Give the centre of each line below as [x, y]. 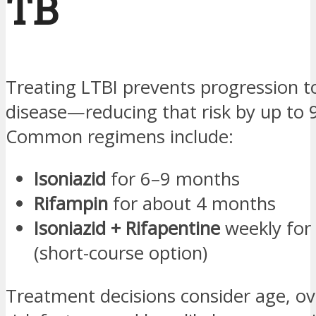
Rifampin [71, 204]
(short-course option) [121, 253]
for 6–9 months [173, 179]
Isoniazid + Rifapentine [127, 229]
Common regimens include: [120, 136]
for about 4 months [192, 204]
